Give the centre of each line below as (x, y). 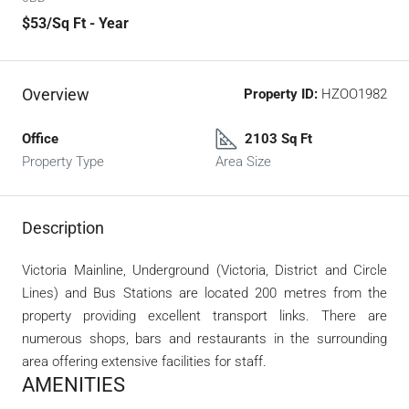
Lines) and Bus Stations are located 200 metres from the (204, 293)
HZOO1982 (352, 94)
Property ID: (281, 94)
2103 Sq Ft (278, 138)
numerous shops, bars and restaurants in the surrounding (204, 338)
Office (40, 138)
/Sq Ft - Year (88, 23)
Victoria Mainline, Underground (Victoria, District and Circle (204, 270)
